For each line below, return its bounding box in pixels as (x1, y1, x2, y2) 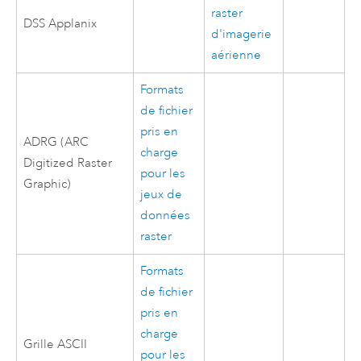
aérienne (211, 47, 262, 63)
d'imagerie (211, 26, 272, 42)
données (140, 207, 191, 223)
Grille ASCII (23, 336, 88, 352)
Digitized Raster (23, 155, 113, 171)
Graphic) (23, 176, 72, 192)
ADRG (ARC (23, 134, 89, 150)
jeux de (140, 186, 183, 202)
